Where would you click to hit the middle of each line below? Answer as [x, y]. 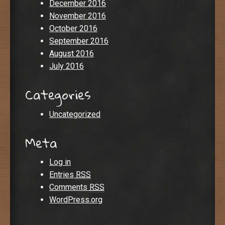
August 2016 [72, 53]
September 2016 [79, 41]
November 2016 [78, 16]
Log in [60, 162]
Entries [63, 175]
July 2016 [67, 66]
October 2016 [73, 28]
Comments [69, 187]
